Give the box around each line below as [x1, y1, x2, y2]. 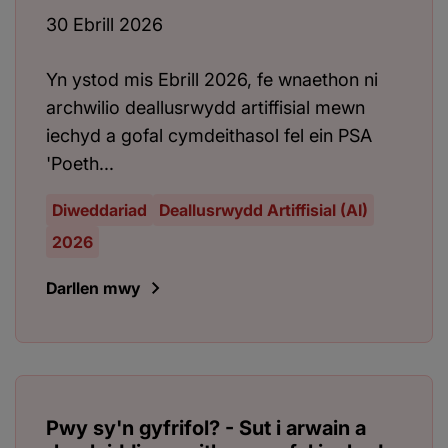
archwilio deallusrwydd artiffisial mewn [46, 97, 365, 119]
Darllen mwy [46, 278, 140, 299]
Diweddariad [52, 200, 147, 221]
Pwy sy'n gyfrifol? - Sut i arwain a [46, 416, 366, 441]
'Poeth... [46, 153, 114, 175]
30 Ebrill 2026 [46, 14, 163, 36]
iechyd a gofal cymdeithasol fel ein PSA [46, 125, 372, 147]
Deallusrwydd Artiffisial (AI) [159, 200, 368, 221]
